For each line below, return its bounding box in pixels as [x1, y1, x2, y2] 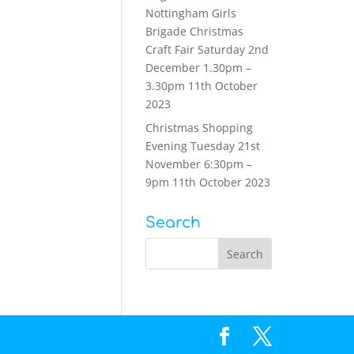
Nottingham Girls [145, 6, 236, 21]
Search [145, 214, 201, 231]
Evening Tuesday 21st [145, 138, 260, 153]
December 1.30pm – [145, 60, 251, 75]
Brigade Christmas [145, 24, 243, 39]
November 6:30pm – [145, 156, 252, 171]
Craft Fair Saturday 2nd [145, 42, 269, 57]
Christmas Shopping [145, 120, 253, 135]
